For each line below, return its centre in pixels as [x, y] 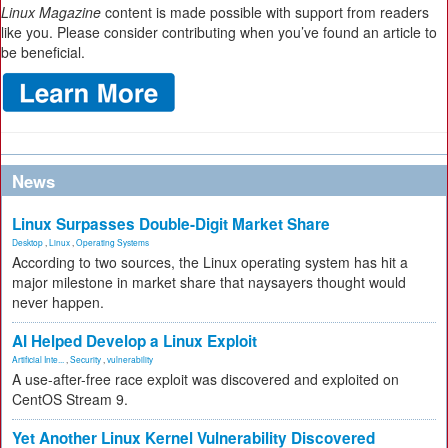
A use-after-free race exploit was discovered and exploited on [205, 379]
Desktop [27, 242]
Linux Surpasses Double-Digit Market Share [171, 224]
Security [85, 359]
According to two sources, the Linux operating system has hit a [210, 262]
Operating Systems [112, 242]
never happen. [58, 302]
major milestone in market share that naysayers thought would [209, 282]
